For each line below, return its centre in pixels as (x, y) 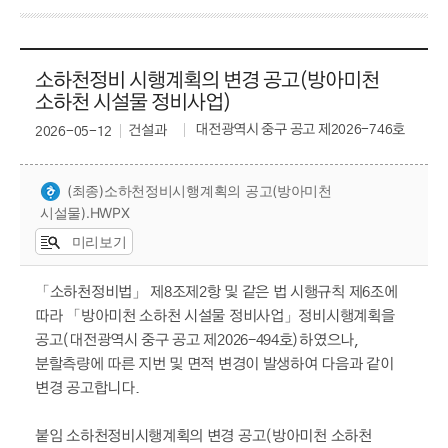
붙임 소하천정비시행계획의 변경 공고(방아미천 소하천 (203, 437)
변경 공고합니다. (87, 389)
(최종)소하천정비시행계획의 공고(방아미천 (199, 191)
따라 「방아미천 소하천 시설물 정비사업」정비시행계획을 (215, 317)
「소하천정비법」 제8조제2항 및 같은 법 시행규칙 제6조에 (216, 293)
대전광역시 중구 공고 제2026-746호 (298, 130)
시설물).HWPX (85, 213)
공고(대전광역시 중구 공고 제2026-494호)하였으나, (197, 341)
